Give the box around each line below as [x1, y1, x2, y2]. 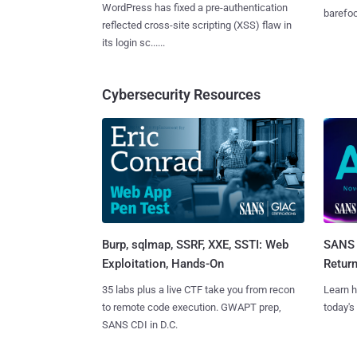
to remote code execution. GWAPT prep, [102, 301, 281, 314]
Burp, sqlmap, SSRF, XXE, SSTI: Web [102, 237, 288, 253]
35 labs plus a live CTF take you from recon [102, 284, 295, 296]
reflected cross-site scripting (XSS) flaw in [102, 18, 292, 31]
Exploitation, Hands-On [102, 257, 224, 272]
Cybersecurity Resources [102, 85, 261, 103]
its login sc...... [102, 36, 165, 49]
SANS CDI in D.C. [102, 319, 178, 331]
